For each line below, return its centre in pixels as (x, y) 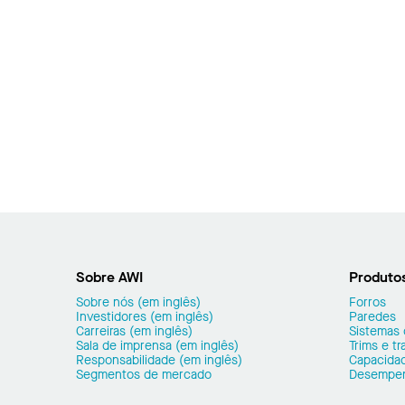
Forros (367, 302)
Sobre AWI (109, 277)
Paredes (372, 316)
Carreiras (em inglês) (134, 331)
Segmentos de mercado (144, 374)
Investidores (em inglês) (145, 316)
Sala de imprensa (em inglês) (157, 345)
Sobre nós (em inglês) (138, 302)
